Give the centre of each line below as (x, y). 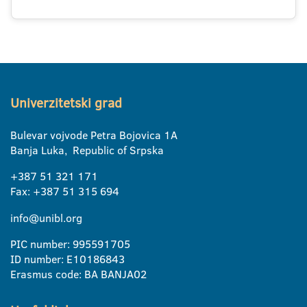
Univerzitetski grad (66, 103)
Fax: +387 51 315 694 (65, 191)
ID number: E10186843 (67, 259)
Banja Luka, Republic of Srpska (87, 150)
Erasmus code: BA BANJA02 (78, 274)
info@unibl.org (46, 218)
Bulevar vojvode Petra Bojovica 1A (94, 135)
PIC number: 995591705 (70, 244)
